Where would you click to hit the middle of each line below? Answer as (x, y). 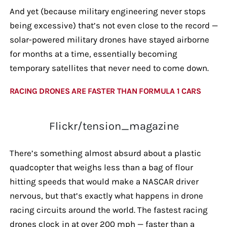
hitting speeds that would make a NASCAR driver (104, 181)
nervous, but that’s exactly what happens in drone (106, 195)
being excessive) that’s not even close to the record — (113, 25)
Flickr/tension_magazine (114, 126)
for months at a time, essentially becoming (93, 53)
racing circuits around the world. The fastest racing (108, 210)
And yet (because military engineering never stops (107, 11)
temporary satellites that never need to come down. (109, 68)
